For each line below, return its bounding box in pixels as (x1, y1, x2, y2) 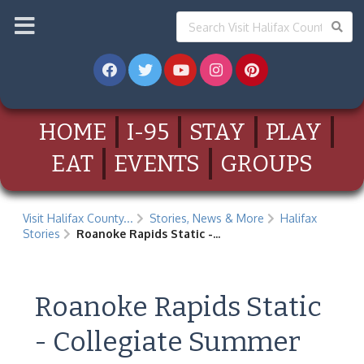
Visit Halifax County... (23, 211, 133, 226)
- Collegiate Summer (34, 325, 301, 358)
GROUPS (220, 149, 313, 177)
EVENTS (114, 149, 200, 177)
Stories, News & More (149, 211, 265, 226)
